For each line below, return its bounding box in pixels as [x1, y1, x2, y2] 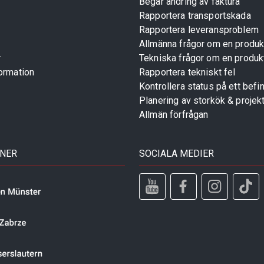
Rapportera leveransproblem [139, 24, 259, 35]
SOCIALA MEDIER [139, 147, 214, 159]
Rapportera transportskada [139, 9, 251, 21]
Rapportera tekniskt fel [139, 66, 236, 78]
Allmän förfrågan [139, 108, 209, 120]
